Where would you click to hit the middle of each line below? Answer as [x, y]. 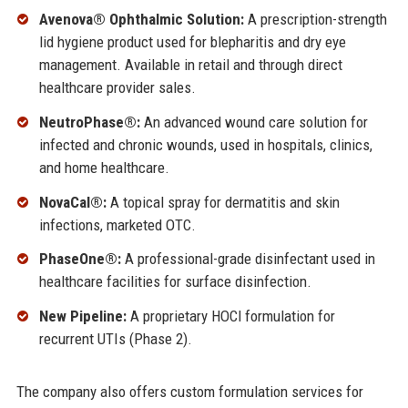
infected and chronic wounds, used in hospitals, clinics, [205, 144]
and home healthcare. [104, 167]
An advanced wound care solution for [254, 122]
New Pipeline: [82, 316]
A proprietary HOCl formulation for [230, 316]
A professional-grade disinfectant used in [248, 259]
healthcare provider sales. [117, 88]
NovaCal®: [72, 202]
